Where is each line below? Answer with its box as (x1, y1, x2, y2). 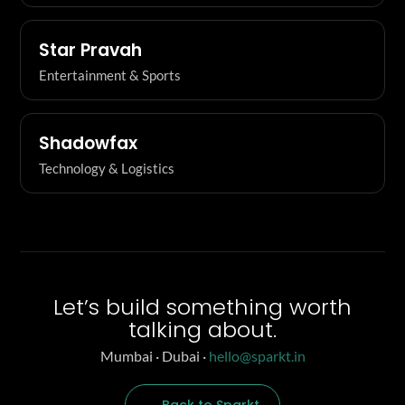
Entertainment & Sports (39, 66, 181, 83)
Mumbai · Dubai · (99, 347, 209, 365)
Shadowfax (39, 130, 137, 155)
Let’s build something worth (53, 291, 352, 322)
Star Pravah (39, 37, 142, 62)
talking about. (128, 314, 277, 344)
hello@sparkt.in (208, 347, 306, 365)
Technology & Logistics (39, 159, 174, 176)
